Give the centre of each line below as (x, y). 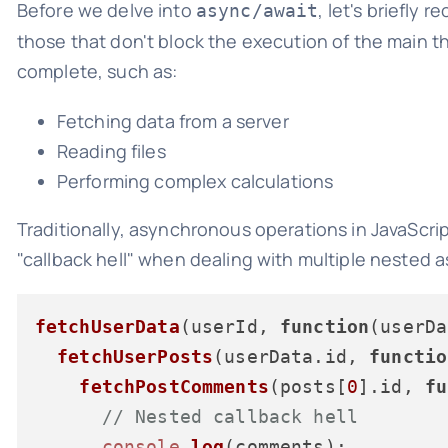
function (324, 326)
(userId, (229, 326)
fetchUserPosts (135, 356)
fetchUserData (107, 326)
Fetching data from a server (172, 120)
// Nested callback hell (229, 416)
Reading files (111, 150)
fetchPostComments (174, 386)
